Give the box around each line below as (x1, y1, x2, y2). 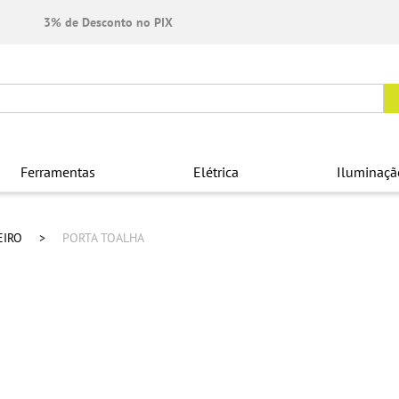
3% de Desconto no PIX (43, 13, 173, 30)
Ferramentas (20, 163, 95, 182)
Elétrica (193, 163, 239, 182)
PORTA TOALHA (62, 230, 144, 246)
